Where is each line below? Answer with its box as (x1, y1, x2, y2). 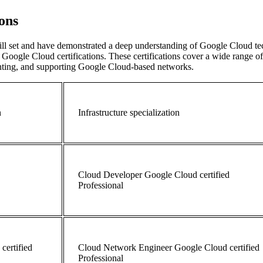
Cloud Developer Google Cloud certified (78, 169, 230, 180)
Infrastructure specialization (78, 107, 180, 117)
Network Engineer (103, 242, 173, 252)
